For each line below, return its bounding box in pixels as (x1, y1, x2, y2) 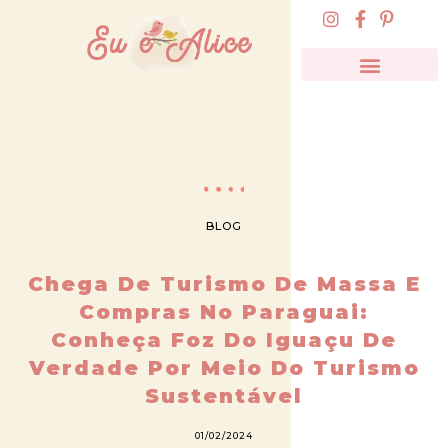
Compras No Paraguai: (79, 299, 369, 324)
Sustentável (145, 383, 303, 408)
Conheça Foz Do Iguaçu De (51, 327, 397, 352)
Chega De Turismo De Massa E (27, 271, 421, 296)
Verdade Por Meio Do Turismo (28, 355, 420, 380)
